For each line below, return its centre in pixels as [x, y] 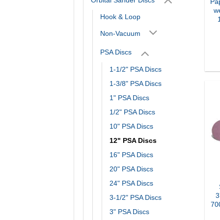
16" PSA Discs [131, 154]
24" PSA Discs [131, 183]
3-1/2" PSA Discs [136, 197]
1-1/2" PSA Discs [136, 69]
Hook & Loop [120, 16]
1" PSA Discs [129, 97]
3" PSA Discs [129, 211]
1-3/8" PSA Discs [136, 83]
